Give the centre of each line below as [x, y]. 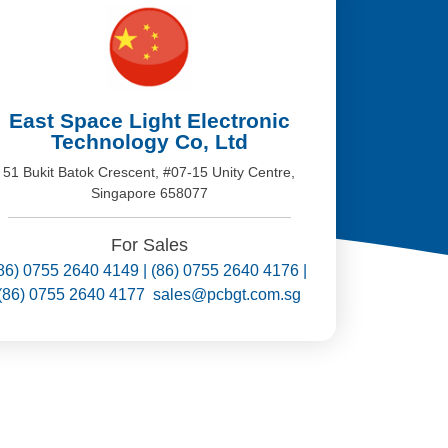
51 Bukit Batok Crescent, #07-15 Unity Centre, [149, 172]
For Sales [149, 244]
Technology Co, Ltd [149, 142]
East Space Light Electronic [149, 121]
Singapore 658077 [149, 193]
